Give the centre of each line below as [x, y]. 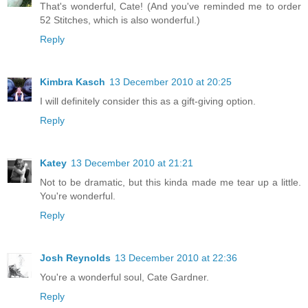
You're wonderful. [78, 196]
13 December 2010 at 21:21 [132, 163]
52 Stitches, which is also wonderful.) [120, 20]
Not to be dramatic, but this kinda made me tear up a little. [170, 183]
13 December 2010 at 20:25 [170, 82]
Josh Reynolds [75, 258]
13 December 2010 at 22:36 [176, 258]
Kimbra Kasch [73, 82]
